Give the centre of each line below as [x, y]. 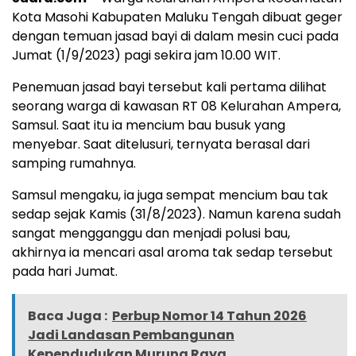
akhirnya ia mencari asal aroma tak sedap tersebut [172, 253]
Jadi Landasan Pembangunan [131, 335]
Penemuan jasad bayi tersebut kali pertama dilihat [169, 87]
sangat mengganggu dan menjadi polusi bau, [151, 234]
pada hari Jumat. [65, 272]
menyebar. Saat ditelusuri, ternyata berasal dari [161, 145]
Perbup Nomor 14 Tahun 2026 [209, 316]
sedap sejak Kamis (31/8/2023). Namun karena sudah [176, 215]
